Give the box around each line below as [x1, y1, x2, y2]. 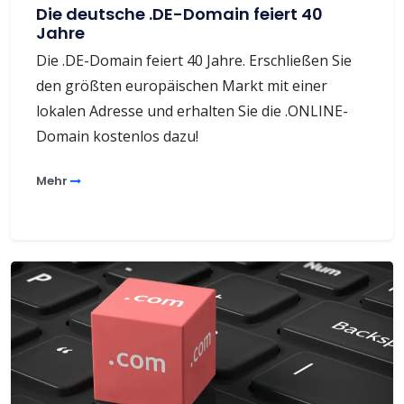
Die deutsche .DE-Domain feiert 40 [36, 2, 323, 25]
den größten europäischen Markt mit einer [36, 75, 327, 96]
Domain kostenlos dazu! [36, 125, 198, 146]
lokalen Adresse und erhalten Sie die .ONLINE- [36, 100, 348, 121]
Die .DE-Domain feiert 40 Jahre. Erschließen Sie [36, 50, 352, 70]
